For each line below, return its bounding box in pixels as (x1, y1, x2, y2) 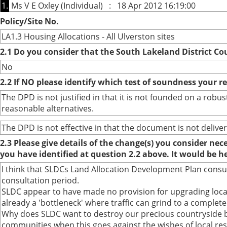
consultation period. (2, 175, 79, 186)
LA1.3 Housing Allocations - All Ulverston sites (2, 31, 175, 43)
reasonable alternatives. (2, 103, 94, 115)
